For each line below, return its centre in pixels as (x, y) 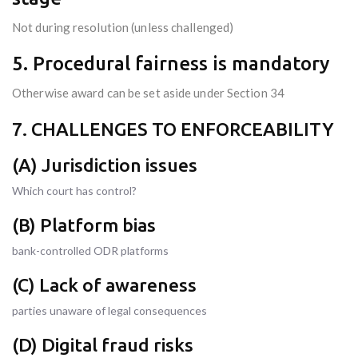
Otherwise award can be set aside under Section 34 (148, 93)
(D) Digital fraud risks (103, 345)
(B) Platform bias (84, 225)
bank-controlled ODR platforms (90, 251)
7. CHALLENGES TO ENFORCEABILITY (173, 129)
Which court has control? (74, 191)
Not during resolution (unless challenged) (123, 28)
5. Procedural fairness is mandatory (171, 64)
